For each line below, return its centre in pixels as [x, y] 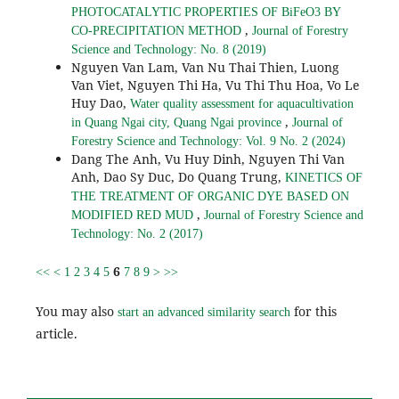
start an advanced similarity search [204, 313]
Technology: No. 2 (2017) [137, 234]
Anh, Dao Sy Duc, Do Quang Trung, [178, 177]
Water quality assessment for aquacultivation [241, 104]
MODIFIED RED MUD [134, 216]
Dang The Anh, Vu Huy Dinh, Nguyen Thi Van [208, 159]
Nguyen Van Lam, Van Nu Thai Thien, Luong [205, 68]
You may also [76, 312]
